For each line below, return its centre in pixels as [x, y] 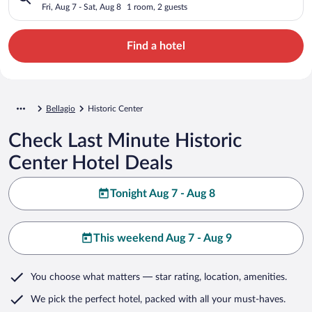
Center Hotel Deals [91, 163]
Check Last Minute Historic [125, 140]
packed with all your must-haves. [214, 299]
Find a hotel [156, 46]
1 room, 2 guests [157, 7]
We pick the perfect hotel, [86, 299]
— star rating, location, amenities [212, 277]
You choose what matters [85, 277]
